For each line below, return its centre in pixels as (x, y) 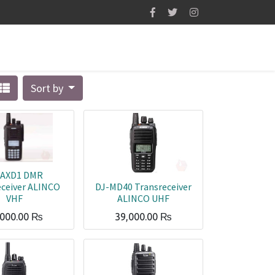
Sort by (48, 88)
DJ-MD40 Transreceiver (143, 187)
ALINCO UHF (143, 198)
